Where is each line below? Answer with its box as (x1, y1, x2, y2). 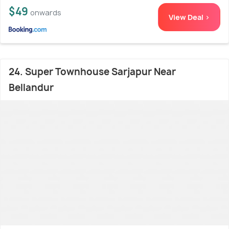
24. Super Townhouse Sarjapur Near (9, 65, 176, 79)
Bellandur (9, 81, 54, 95)
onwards (30, 8, 61, 18)
